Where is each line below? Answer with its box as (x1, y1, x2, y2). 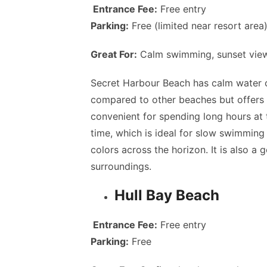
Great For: (91, 48, 137, 60)
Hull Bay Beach (114, 187, 219, 204)
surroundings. (91, 160, 151, 172)
